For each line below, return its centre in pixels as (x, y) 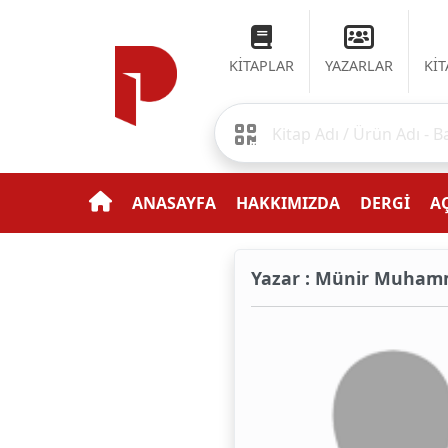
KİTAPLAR (262, 65)
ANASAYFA (174, 203)
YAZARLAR (359, 65)
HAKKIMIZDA (288, 203)
